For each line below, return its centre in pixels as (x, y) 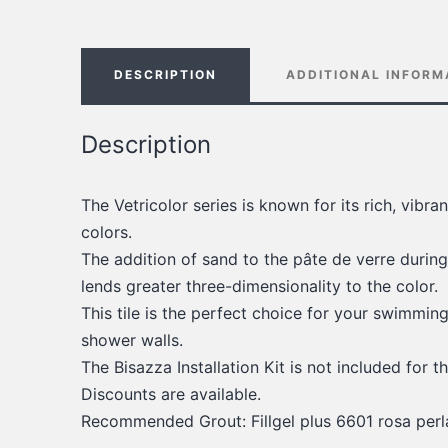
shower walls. (131, 339)
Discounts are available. (170, 393)
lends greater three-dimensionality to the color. (259, 285)
